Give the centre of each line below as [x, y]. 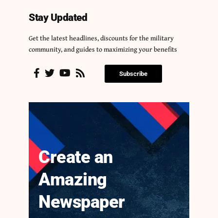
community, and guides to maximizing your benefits [103, 49]
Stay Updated [58, 17]
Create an [76, 157]
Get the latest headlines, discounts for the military [101, 38]
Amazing [73, 179]
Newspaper [82, 202]
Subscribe [133, 73]
